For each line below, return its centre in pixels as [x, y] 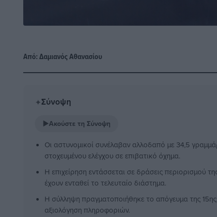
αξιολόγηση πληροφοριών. [87, 210]
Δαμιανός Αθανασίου [71, 57]
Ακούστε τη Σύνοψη [80, 124]
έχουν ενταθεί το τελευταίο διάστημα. [105, 183]
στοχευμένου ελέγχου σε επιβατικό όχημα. [112, 156]
